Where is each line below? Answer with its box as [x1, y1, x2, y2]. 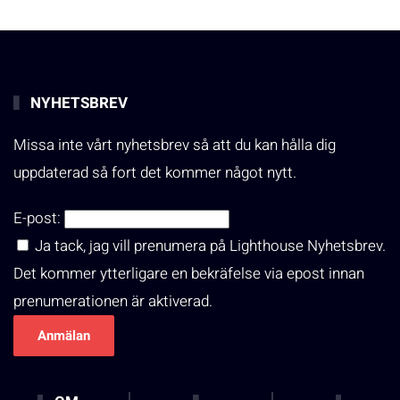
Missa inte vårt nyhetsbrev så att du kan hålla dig [13, 134, 336, 156]
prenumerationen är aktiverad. [13, 290, 212, 312]
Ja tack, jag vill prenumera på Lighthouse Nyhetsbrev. [31, 235, 386, 257]
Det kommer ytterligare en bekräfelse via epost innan [13, 262, 364, 285]
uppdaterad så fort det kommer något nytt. [13, 162, 296, 184]
